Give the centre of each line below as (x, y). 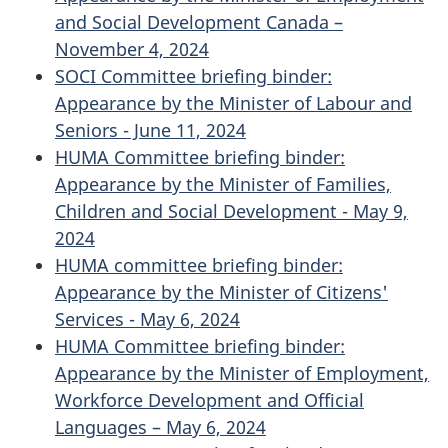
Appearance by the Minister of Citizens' (221, 291)
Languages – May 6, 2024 (160, 426)
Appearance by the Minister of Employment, (242, 372)
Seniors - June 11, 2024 (150, 129)
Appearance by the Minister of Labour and (233, 102)
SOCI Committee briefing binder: (193, 75)
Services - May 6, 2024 (147, 318)
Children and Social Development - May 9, (231, 210)
